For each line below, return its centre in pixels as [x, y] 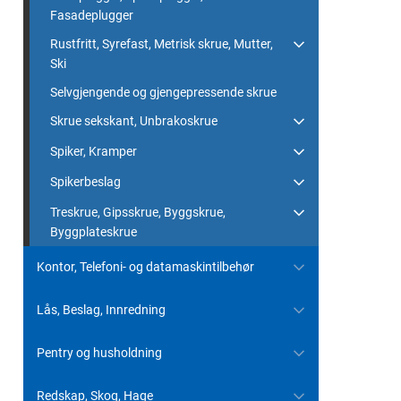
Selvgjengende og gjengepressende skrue [163, 92]
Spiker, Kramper [94, 151]
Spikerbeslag [85, 182]
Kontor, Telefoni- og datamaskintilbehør [145, 267]
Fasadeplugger [92, 15]
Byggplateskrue [94, 232]
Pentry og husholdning [99, 353]
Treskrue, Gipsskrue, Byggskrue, [138, 212]
